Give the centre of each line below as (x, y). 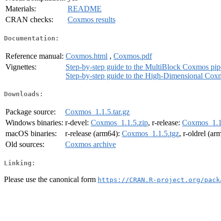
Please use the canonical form (51, 179)
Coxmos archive (91, 145)
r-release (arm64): (93, 134)
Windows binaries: (34, 123)
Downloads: (24, 94)
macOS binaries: (31, 134)
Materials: (21, 9)
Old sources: (25, 145)
